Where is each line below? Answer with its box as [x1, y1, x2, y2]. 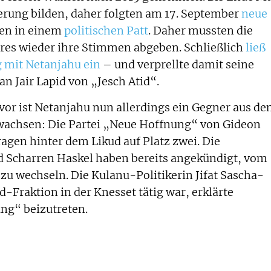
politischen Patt [64, 24, 148, 38]
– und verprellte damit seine [100, 58, 254, 72]
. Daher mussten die [148, 24, 253, 38]
